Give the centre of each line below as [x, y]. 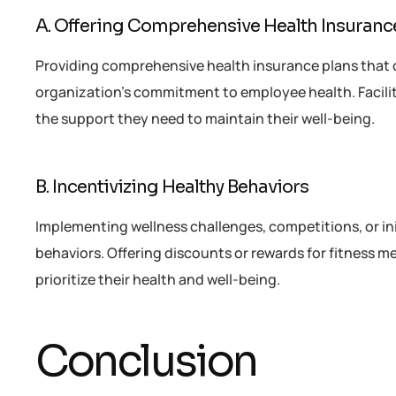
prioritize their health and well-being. [158, 279]
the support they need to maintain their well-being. [205, 119]
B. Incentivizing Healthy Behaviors [172, 187]
